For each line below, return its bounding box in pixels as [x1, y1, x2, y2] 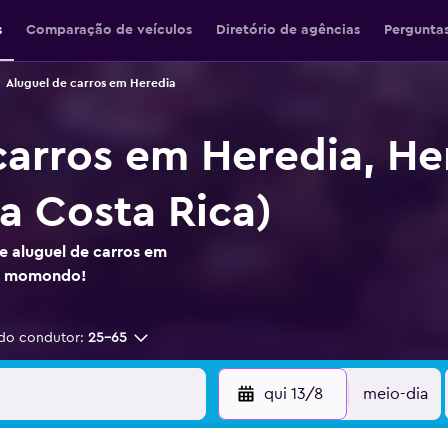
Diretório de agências [215, 23, 360, 37]
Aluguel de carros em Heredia [5, 77, 176, 89]
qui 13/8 [263, 386, 323, 402]
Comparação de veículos [25, 23, 192, 37]
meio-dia [363, 386, 428, 402]
